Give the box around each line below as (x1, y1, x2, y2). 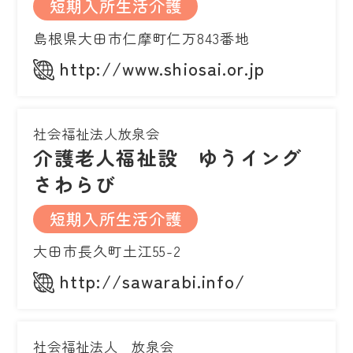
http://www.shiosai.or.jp (60, 54, 265, 80)
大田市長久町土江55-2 (33, 240, 182, 261)
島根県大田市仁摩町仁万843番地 (33, 27, 250, 48)
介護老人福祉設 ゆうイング (33, 142, 303, 171)
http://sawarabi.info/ (60, 267, 246, 293)
